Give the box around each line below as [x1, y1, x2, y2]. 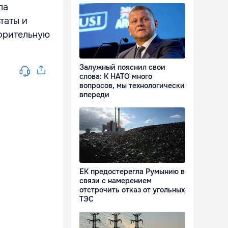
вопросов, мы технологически [79, 81, 185, 91]
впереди [79, 90, 109, 100]
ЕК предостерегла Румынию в [79, 167, 185, 177]
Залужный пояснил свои [79, 63, 165, 72]
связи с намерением [79, 176, 152, 186]
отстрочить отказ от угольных [79, 185, 185, 195]
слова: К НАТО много [79, 72, 152, 81]
